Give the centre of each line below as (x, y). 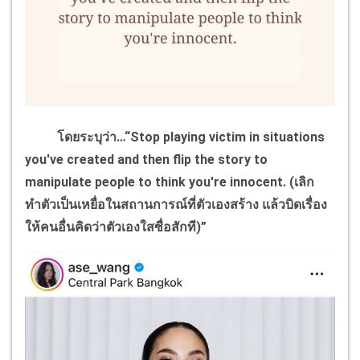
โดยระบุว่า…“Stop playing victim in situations (175, 137)
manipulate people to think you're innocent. (155, 182)
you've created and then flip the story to (146, 159)
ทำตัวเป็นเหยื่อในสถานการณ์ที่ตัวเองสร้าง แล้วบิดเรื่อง (176, 204)
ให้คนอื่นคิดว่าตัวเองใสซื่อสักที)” (116, 227)
